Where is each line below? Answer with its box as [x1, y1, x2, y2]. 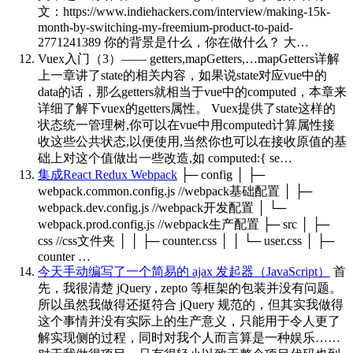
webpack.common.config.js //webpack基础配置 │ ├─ [38, 184, 312, 198]
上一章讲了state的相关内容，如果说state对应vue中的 [38, 68, 327, 82]
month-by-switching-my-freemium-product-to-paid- [38, 20, 293, 34]
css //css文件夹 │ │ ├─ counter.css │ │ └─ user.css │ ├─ [38, 233, 334, 247]
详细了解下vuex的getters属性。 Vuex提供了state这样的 [38, 101, 336, 115]
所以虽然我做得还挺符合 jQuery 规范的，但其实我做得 [38, 297, 344, 311]
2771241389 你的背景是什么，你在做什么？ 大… [38, 35, 309, 49]
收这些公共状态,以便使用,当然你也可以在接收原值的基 [38, 134, 347, 148]
